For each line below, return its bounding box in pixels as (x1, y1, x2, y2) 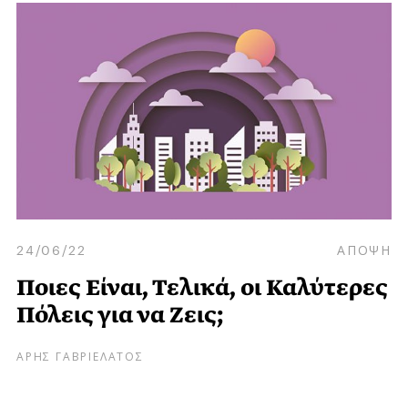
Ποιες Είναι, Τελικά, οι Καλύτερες (16, 271, 388, 304)
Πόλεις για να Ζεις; (16, 299, 224, 331)
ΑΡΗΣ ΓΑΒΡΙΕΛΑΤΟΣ (16, 346, 144, 364)
